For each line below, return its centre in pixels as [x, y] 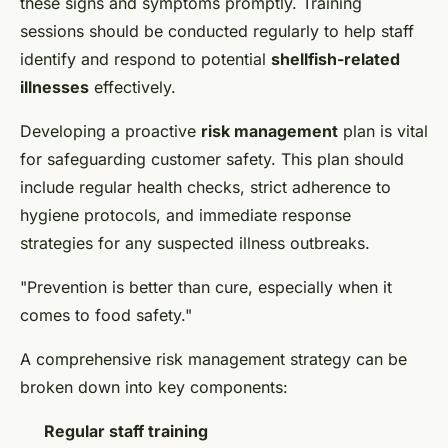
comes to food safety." [106, 315]
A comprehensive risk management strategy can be [213, 359]
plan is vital [383, 131]
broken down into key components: [154, 387]
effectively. [132, 87]
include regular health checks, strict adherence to [205, 187]
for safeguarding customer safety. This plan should [212, 159]
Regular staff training [126, 431]
